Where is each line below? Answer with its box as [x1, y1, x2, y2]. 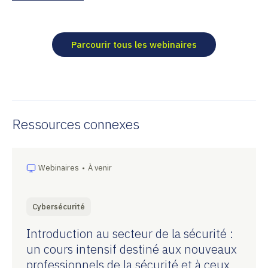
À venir [88, 163, 112, 173]
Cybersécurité [32, 202, 85, 212]
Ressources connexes [12, 115, 139, 133]
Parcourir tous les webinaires [71, 39, 197, 50]
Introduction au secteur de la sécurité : [26, 226, 233, 242]
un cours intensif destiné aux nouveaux [26, 241, 237, 257]
